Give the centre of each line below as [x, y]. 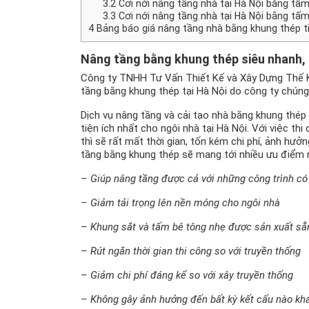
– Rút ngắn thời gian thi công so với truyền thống [191, 251]
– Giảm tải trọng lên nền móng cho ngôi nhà [180, 203]
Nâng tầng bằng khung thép [160, 59]
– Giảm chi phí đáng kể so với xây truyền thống [187, 276]
